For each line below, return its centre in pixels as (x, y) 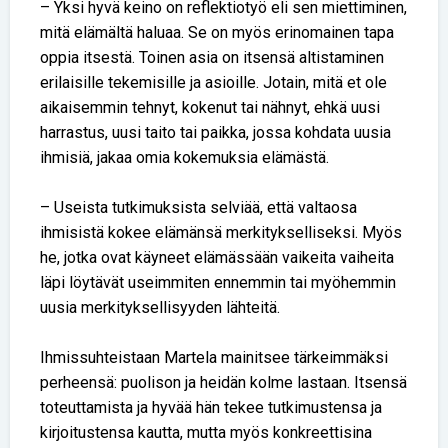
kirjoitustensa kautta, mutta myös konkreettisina (206, 433)
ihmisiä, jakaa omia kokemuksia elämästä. (184, 158)
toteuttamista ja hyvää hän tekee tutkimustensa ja (211, 408)
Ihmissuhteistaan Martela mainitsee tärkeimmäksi (214, 358)
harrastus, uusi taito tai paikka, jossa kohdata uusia (215, 133)
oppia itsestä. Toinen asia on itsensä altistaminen (212, 58)
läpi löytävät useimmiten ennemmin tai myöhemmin (218, 283)
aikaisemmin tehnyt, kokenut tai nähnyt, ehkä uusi (210, 108)
